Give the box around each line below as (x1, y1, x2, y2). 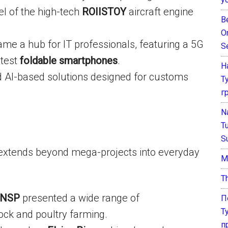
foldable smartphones (20, 54, 118, 67)
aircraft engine (126, 6, 193, 18)
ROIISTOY (82, 6, 126, 18)
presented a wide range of (20, 192, 139, 204)
